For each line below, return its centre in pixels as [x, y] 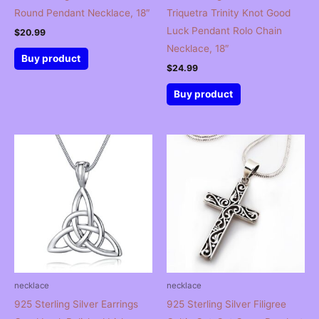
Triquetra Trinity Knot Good [229, 13]
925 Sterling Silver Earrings [76, 304]
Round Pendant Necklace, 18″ [82, 13]
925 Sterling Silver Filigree [226, 304]
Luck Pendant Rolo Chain [224, 31]
